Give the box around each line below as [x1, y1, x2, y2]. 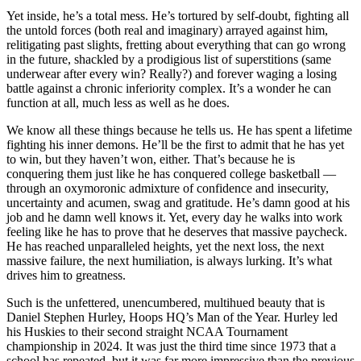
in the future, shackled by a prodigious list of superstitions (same [6, 52, 331, 66]
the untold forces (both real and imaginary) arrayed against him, [6, 23, 328, 37]
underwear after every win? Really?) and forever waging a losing [6, 66, 337, 81]
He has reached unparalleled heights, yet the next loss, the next [6, 239, 324, 253]
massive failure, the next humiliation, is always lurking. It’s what [6, 253, 332, 268]
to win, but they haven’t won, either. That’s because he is [6, 151, 295, 166]
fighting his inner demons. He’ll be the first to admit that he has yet [6, 137, 344, 151]
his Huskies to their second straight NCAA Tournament [6, 324, 288, 338]
